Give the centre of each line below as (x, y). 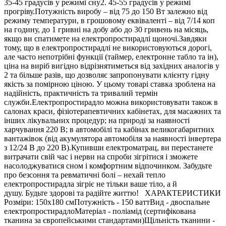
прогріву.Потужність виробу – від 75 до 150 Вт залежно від (106, 12)
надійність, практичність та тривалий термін (81, 93)
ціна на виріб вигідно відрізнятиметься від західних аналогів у (112, 66)
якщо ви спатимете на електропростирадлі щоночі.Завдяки (105, 39)
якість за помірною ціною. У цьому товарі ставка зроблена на (110, 84)
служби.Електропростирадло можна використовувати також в (111, 102)
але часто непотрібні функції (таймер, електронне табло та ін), (111, 57)
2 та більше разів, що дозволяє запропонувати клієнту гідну (107, 75)
